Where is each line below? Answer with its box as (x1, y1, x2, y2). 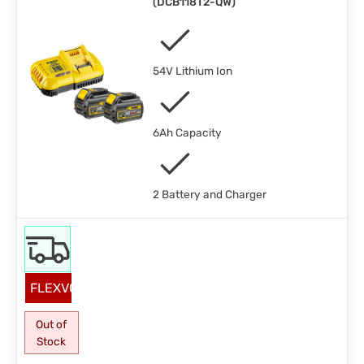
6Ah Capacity (152, 126, 222, 140)
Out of (36, 317, 67, 331)
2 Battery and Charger (152, 188, 266, 201)
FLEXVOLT (29, 280, 91, 297)
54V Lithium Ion (152, 64, 232, 78)
